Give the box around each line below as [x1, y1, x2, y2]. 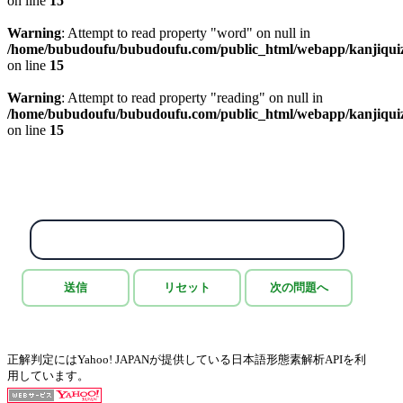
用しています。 [7, 369, 89, 382]
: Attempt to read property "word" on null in [61, 25, 310, 40]
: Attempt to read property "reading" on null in [61, 90, 323, 105]
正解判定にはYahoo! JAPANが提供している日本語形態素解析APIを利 [7, 353, 366, 366]
